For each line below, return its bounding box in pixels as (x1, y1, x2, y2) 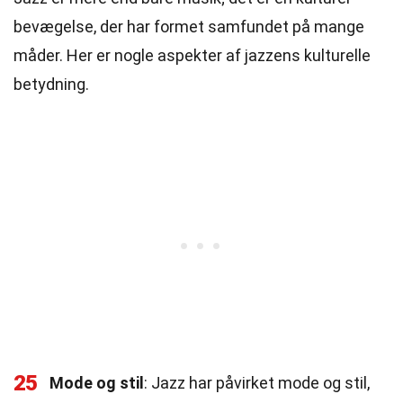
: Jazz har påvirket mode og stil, (144, 373, 370, 392)
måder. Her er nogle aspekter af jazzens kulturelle (13, 46, 371, 65)
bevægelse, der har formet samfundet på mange (13, 17, 364, 36)
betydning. (13, 75, 89, 94)
